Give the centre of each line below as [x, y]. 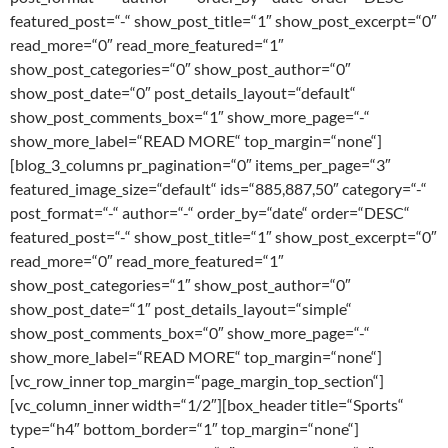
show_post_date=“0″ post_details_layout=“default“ [183, 93]
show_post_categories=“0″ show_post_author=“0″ [180, 69]
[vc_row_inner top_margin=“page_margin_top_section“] [197, 381]
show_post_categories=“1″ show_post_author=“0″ [180, 285]
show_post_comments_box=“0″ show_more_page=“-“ [190, 333]
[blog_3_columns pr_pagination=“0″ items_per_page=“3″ [200, 165]
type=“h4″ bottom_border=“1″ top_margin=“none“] [184, 429]
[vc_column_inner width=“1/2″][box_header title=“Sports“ [207, 405]
